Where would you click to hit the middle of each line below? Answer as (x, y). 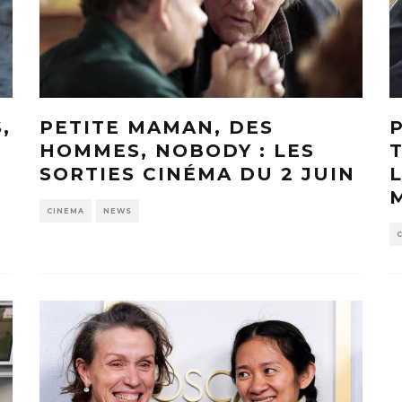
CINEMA (66, 210)
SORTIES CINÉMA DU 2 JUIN (197, 174)
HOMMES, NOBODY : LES (177, 150)
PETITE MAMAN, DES (157, 127)
